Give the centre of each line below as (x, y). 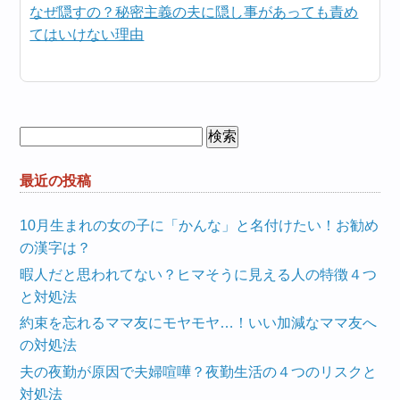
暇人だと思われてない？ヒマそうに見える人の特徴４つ (199, 274)
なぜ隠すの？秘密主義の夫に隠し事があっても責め (194, 12)
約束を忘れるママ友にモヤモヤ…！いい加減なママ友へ (199, 323)
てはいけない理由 (87, 34)
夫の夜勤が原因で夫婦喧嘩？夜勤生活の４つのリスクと (199, 372)
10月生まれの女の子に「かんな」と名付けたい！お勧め (200, 225)
